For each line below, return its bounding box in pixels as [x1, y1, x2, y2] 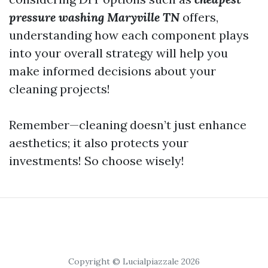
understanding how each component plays [9, 28, 249, 42]
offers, [179, 10, 218, 25]
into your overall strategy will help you [9, 45, 228, 60]
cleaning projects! [9, 81, 110, 96]
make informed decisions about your [9, 63, 216, 78]
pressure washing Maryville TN [9, 10, 179, 25]
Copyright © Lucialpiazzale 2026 [68, 256, 200, 267]
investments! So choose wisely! [9, 153, 184, 168]
